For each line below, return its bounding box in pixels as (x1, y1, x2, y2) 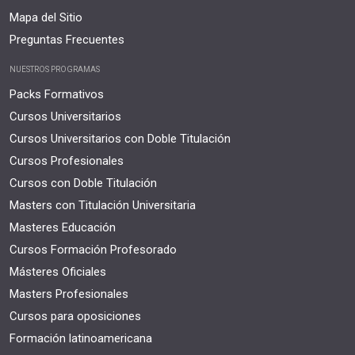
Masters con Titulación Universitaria (10, 197, 196, 212)
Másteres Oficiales (10, 264, 106, 279)
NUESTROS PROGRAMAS (10, 64, 100, 74)
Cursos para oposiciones (10, 308, 141, 323)
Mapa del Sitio (10, 10, 82, 25)
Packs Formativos (10, 86, 104, 101)
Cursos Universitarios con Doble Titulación (10, 131, 231, 146)
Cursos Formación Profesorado (10, 242, 177, 257)
